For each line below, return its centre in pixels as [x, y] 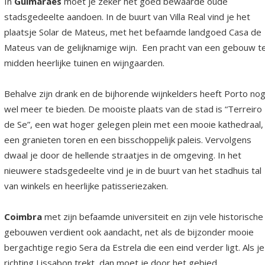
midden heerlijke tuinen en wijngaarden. [85, 62]
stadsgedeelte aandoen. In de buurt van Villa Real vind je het [127, 16]
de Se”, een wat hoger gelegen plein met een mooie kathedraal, [134, 124]
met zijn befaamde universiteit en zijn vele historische [154, 216]
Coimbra [24, 216]
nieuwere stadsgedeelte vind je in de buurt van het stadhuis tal [133, 170]
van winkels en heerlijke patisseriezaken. [88, 185]
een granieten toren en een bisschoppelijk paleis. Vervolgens [128, 139]
